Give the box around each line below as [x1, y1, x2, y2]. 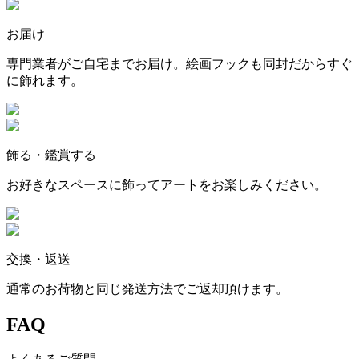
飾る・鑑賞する [6, 148, 96, 163]
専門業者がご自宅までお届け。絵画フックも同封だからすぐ [6, 57, 353, 71]
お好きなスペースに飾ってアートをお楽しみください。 [6, 178, 327, 192]
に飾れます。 [6, 74, 83, 88]
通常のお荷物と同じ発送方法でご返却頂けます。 [6, 282, 288, 296]
